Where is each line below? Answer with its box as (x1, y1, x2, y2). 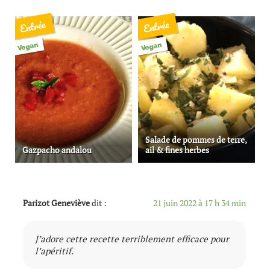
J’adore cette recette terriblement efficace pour (34, 232, 229, 245)
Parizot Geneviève (22, 196, 90, 209)
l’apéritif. (34, 244, 74, 257)
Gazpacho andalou (22, 145, 92, 156)
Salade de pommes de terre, (145, 134, 247, 146)
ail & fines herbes (145, 145, 210, 156)
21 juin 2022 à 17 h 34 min (152, 196, 246, 209)
